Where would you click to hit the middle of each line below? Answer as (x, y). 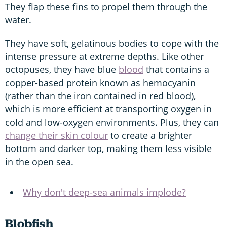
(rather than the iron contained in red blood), (100, 96)
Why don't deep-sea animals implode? (104, 192)
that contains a (176, 70)
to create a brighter (150, 136)
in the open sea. (42, 162)
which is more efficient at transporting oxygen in (108, 109)
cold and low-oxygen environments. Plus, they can (112, 122)
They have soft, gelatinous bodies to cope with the (112, 43)
